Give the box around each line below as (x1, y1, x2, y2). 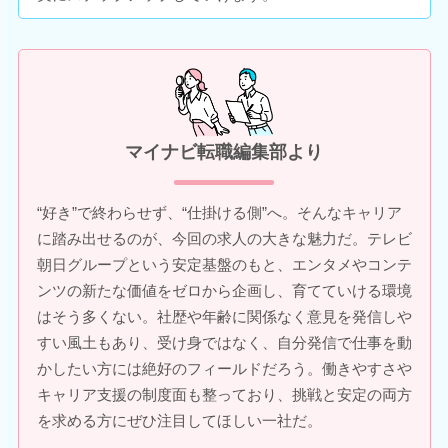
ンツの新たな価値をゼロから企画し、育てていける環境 (36, 282, 412, 300)
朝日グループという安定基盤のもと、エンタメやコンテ (36, 256, 412, 274)
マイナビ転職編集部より (125, 142, 323, 163)
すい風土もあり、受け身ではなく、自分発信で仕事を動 (36, 334, 412, 352)
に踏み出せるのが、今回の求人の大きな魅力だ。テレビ (36, 230, 412, 248)
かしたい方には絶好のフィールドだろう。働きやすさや (36, 360, 412, 378)
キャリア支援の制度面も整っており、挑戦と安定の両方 (36, 386, 412, 404)
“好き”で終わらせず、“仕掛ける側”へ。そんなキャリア (36, 204, 402, 222)
